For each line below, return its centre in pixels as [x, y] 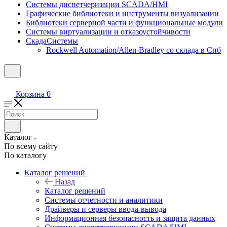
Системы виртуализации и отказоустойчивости [108, 32]
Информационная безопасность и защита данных [130, 218]
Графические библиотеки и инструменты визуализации [122, 13]
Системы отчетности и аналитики [104, 200]
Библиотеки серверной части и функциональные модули [124, 23]
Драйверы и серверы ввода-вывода [105, 209]
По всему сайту [31, 146]
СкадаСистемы [52, 41]
